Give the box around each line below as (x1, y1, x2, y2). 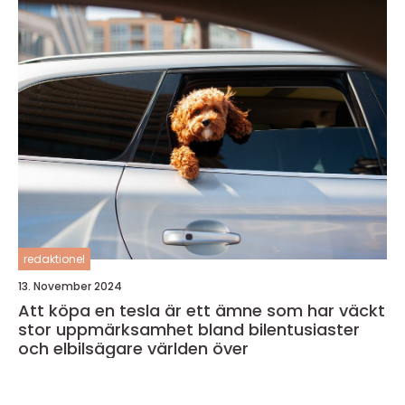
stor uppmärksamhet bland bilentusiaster (18, 318, 360, 342)
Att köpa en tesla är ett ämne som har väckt (18, 299, 385, 323)
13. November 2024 (18, 278, 122, 295)
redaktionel (24, 251, 85, 268)
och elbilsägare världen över (18, 337, 249, 361)
